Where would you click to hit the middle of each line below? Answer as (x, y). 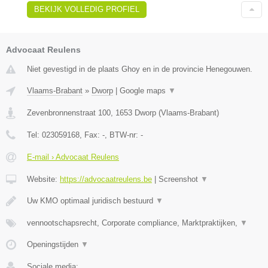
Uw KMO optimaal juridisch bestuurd (91, 200)
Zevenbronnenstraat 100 (69, 112)
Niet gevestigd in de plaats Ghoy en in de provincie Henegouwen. (140, 69)
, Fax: (91, 135)
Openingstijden (54, 244)
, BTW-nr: (123, 135)
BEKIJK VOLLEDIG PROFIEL (87, 9)
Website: (43, 179)
